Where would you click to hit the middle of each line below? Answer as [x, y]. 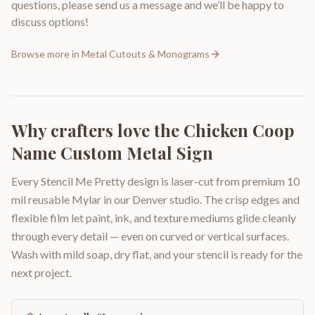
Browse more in [46, 53]
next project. [41, 272]
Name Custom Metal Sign [112, 152]
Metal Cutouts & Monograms [146, 53]
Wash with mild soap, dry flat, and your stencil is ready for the [157, 254]
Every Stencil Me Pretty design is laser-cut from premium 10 [155, 181]
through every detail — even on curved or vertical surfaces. [150, 236]
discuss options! [50, 21]
